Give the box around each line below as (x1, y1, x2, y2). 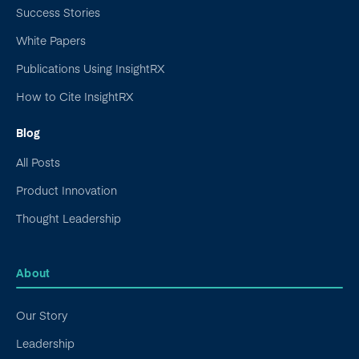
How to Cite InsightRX (16, 88, 133, 105)
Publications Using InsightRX (16, 60, 164, 77)
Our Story (16, 307, 67, 324)
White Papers (16, 32, 86, 49)
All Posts (16, 154, 60, 171)
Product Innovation (16, 182, 117, 199)
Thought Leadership (16, 210, 121, 227)
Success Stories (16, 4, 100, 21)
